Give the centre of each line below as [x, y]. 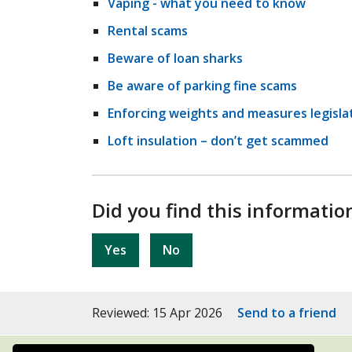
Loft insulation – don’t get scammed [218, 141]
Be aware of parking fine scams [202, 86]
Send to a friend [287, 313]
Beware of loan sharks [175, 58]
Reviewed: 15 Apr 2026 [159, 313]
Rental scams [148, 31]
